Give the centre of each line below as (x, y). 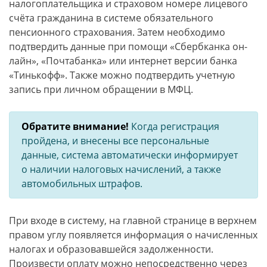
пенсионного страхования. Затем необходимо (117, 32)
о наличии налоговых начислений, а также (121, 169)
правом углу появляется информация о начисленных (133, 235)
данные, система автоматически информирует (130, 155)
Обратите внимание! (75, 126)
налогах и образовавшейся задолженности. (111, 249)
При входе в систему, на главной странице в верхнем (133, 221)
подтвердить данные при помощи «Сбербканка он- (128, 46)
